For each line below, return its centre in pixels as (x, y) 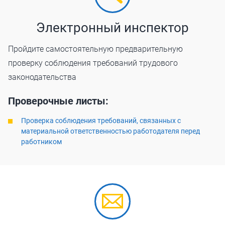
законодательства (42, 77)
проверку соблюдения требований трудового (93, 63)
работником (41, 142)
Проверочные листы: (58, 101)
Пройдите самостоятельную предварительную (95, 49)
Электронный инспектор (113, 28)
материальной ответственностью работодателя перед (110, 131)
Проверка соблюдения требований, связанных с (101, 121)
